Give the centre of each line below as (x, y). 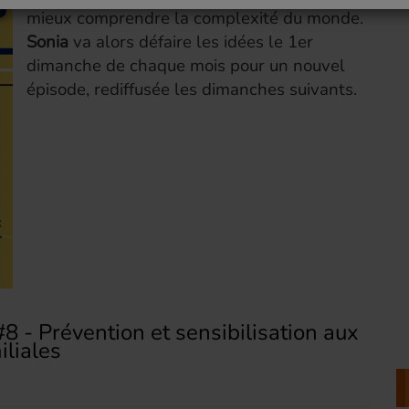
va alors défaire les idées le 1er (191, 42)
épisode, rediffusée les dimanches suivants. (192, 89)
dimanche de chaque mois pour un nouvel (186, 66)
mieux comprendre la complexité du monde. (195, 18)
